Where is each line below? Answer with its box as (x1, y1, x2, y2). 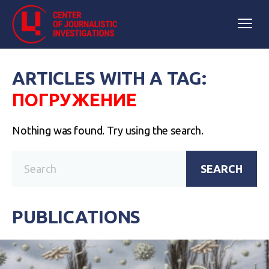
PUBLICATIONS (12, 207, 141, 227)
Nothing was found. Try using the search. (12, 124, 204, 136)
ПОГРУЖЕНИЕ (12, 89, 137, 110)
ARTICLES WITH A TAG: (12, 68, 207, 88)
